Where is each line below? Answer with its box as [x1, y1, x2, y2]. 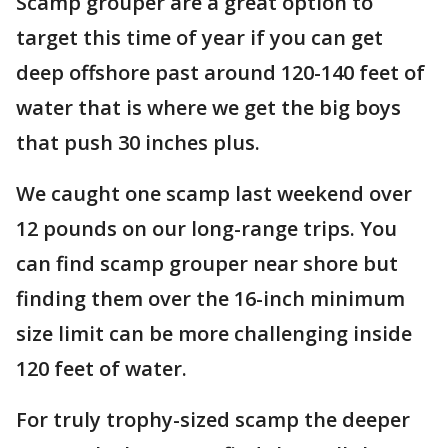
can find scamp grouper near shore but [16, 250, 398, 277]
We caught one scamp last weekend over [16, 180, 412, 207]
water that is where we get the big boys [16, 94, 401, 121]
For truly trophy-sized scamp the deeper [16, 406, 410, 433]
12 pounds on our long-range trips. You [16, 215, 397, 242]
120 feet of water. [16, 355, 187, 382]
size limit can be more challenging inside [16, 320, 412, 347]
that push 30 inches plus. [16, 129, 260, 156]
